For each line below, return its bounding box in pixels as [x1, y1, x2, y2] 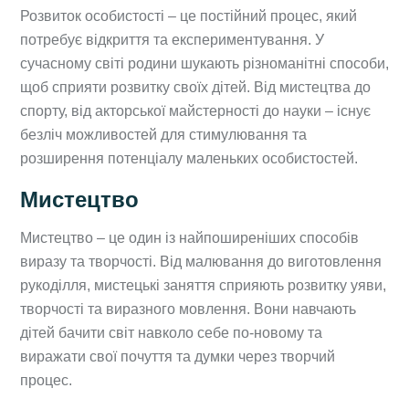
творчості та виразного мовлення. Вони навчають [20, 300, 356, 317]
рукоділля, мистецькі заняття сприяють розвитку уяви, [20, 277, 386, 293]
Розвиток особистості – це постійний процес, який [20, 7, 357, 24]
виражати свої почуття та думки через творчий [20, 348, 335, 364]
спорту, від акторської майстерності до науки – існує [20, 102, 371, 119]
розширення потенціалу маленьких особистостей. [20, 150, 358, 166]
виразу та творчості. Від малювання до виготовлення [20, 253, 382, 269]
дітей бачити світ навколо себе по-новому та [20, 324, 322, 341]
